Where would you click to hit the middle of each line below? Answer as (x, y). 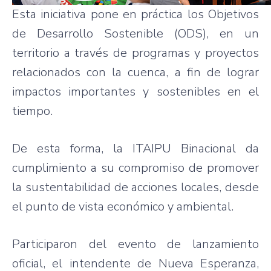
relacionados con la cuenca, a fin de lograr (135, 72)
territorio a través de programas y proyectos (135, 53)
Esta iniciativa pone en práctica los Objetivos (135, 14)
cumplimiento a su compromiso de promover (135, 168)
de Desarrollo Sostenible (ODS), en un (135, 33)
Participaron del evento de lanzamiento (135, 244)
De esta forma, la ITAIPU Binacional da (135, 148)
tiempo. (32, 111)
